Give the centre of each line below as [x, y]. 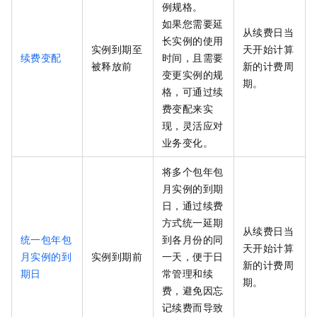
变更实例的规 [193, 75]
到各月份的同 [193, 240]
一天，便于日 [193, 257]
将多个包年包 [193, 172]
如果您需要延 [193, 24]
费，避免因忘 [193, 290]
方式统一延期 [193, 223]
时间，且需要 [193, 58]
